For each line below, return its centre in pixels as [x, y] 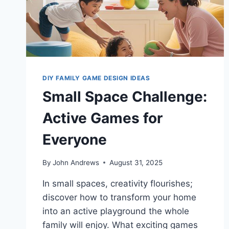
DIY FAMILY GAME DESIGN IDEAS [96, 78]
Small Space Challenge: [125, 96]
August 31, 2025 [136, 162]
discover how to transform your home [119, 197]
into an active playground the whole [116, 211]
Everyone [75, 139]
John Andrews [76, 162]
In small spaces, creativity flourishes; [118, 183]
